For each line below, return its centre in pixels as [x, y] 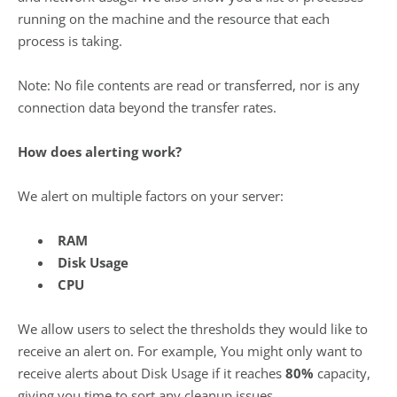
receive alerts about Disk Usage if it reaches [152, 373]
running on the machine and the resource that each [174, 19]
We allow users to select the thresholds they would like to [193, 329]
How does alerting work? [100, 152]
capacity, [344, 373]
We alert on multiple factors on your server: [151, 196]
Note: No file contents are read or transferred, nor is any [189, 85]
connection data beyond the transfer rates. [147, 107]
